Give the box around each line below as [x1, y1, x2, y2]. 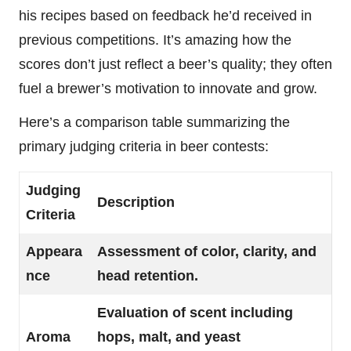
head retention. [97, 267, 198, 284]
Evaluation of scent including [97, 304, 293, 320]
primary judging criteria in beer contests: [19, 138, 269, 154]
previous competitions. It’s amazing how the [19, 31, 291, 48]
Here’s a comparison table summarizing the [19, 114, 290, 130]
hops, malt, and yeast [97, 328, 241, 345]
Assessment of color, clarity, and [97, 243, 317, 259]
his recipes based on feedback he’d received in [19, 7, 312, 24]
